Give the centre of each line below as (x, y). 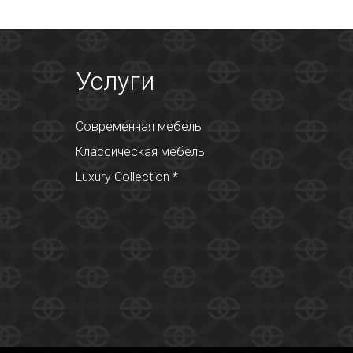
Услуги (115, 82)
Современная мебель (139, 127)
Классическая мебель (140, 152)
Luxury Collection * (127, 177)
